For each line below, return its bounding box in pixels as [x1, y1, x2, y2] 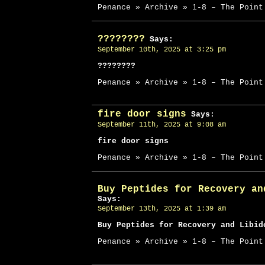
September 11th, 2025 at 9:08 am [98, 121, 226, 129]
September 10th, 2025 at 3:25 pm [98, 46, 226, 54]
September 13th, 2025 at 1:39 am [98, 205, 226, 213]
